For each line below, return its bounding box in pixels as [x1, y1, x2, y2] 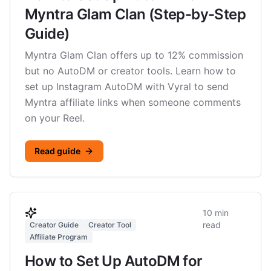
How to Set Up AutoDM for [25, 252, 203, 270]
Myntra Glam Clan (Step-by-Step [25, 5, 246, 23]
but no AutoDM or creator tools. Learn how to [25, 65, 236, 77]
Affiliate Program [30, 232, 88, 241]
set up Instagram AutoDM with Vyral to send [25, 80, 229, 93]
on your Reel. [25, 112, 85, 124]
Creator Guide [30, 220, 79, 229]
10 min [203, 207, 229, 218]
